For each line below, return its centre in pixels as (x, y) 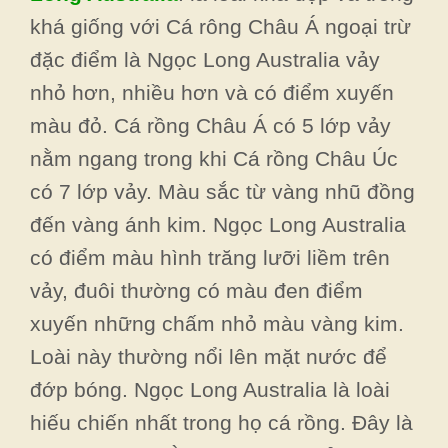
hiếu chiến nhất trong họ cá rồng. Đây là (221, 422)
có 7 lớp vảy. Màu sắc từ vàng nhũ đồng (222, 191)
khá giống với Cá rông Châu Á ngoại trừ (220, 26)
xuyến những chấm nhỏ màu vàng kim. (217, 323)
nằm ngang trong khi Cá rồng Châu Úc (214, 158)
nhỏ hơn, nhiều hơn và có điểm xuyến (212, 92)
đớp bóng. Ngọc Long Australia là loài (210, 389)
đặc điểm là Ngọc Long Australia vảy (205, 59)
